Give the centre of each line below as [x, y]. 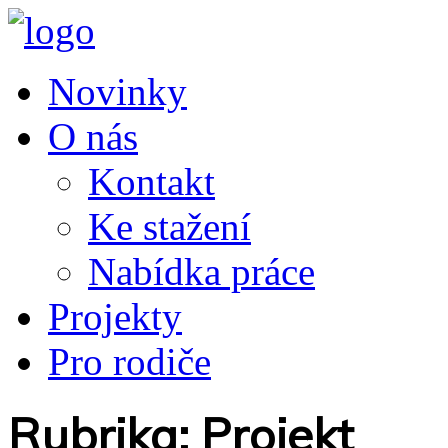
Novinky [117, 91]
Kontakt [151, 181]
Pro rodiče [129, 361]
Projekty [115, 316]
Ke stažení [169, 226]
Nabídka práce [201, 271]
